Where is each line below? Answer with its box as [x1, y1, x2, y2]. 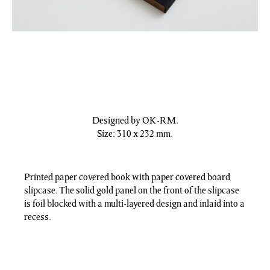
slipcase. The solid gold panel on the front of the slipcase [24, 185, 239, 196]
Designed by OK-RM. [92, 115, 178, 127]
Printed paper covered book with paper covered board [24, 172, 230, 183]
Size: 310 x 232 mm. [97, 128, 173, 140]
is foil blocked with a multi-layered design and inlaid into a [24, 198, 245, 210]
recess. [24, 212, 51, 223]
